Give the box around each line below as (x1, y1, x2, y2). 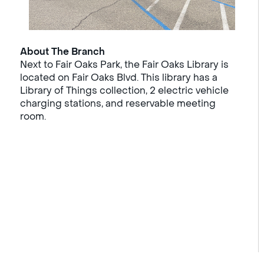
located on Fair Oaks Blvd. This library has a (20, 71, 218, 84)
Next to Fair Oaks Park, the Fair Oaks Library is (20, 58, 229, 71)
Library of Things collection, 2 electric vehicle (20, 84, 229, 97)
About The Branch (20, 45, 105, 58)
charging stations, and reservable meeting (20, 97, 216, 110)
